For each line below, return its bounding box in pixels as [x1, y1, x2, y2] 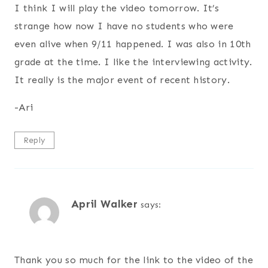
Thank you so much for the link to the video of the [14, 254, 254, 266]
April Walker [71, 197, 138, 211]
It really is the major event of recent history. [14, 74, 230, 86]
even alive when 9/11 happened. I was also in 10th [14, 38, 251, 50]
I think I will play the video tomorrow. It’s [14, 2, 220, 14]
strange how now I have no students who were [14, 20, 234, 32]
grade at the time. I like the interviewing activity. [14, 56, 252, 68]
